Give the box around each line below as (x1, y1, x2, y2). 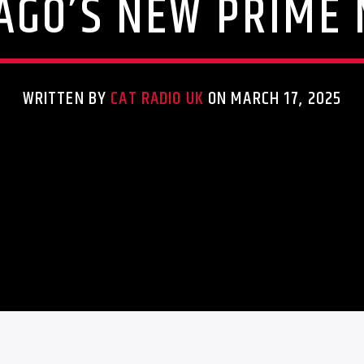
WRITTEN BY (22, 84, 111, 114)
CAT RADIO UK (110, 84, 204, 114)
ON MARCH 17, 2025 (203, 84, 342, 114)
